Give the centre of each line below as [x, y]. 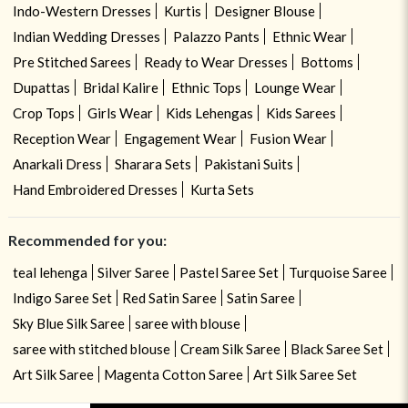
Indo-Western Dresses [82, 11]
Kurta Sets [222, 190]
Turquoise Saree [337, 273]
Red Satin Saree [169, 298]
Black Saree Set [337, 349]
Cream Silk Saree [230, 349]
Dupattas [41, 88]
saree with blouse [187, 324]
